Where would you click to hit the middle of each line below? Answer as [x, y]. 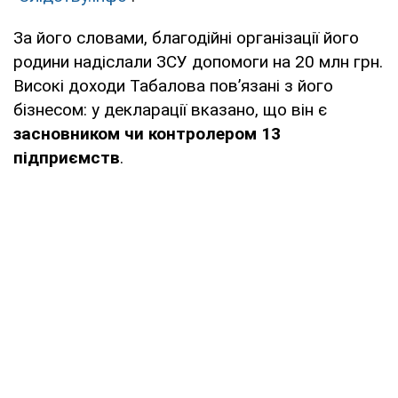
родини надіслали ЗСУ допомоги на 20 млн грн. [198, 61]
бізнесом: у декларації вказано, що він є [170, 109]
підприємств [67, 157]
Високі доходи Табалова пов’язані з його [173, 85]
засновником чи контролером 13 [147, 133]
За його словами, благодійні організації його [186, 37]
